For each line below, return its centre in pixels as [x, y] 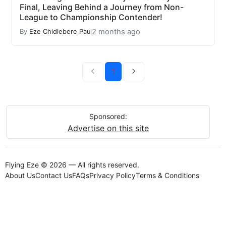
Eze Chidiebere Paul [61, 32]
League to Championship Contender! [91, 17]
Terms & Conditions [167, 175]
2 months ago [116, 32]
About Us [20, 175]
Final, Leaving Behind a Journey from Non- [102, 7]
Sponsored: [108, 116]
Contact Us [54, 175]
